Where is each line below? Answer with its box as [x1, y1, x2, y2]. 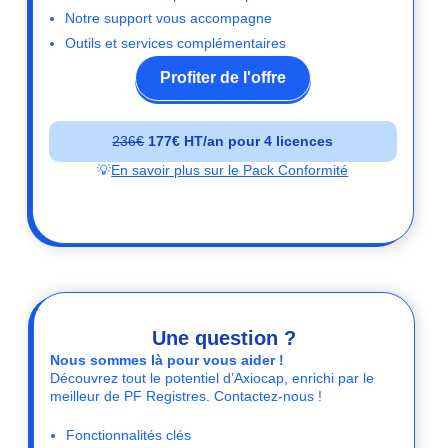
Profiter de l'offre [159, 69, 286, 87]
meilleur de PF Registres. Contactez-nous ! [50, 388, 323, 405]
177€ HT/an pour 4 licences [144, 134, 334, 150]
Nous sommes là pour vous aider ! [50, 352, 285, 369]
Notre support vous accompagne [65, 10, 272, 27]
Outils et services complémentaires [65, 34, 286, 51]
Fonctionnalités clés [66, 427, 192, 444]
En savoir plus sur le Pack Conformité [111, 163, 349, 179]
